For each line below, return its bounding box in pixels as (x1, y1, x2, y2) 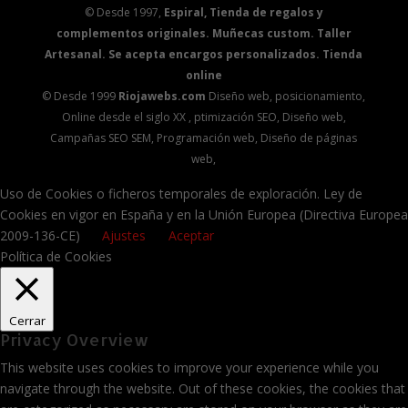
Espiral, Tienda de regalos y (163, 5, 323, 21)
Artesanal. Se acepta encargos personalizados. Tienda (45, 46, 363, 63)
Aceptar (168, 227, 214, 245)
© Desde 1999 (42, 88, 119, 105)
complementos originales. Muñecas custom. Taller (56, 25, 352, 42)
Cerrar (8, 312, 46, 330)
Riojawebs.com (118, 88, 207, 105)
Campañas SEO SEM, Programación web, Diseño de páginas (50, 130, 358, 147)
